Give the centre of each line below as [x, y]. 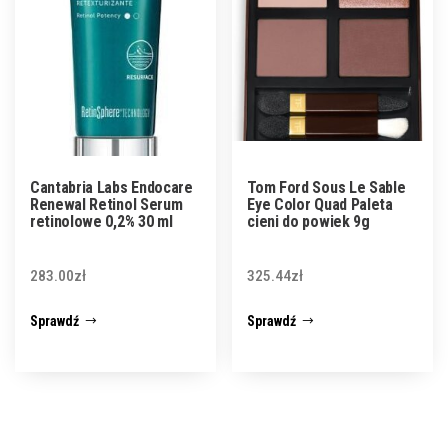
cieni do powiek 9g [308, 221]
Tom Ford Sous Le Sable [326, 187]
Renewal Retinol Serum [106, 204]
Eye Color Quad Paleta [320, 204]
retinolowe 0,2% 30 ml [101, 221]
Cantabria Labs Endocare [111, 187]
